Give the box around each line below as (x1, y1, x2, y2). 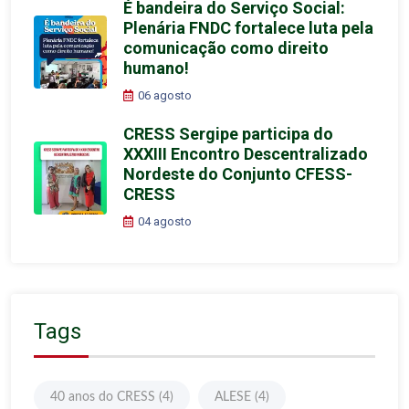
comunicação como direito (123, 37, 329, 58)
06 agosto (138, 88, 193, 102)
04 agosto (138, 214, 193, 228)
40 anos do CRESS (50, 390, 155, 404)
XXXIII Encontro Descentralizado (123, 143, 368, 163)
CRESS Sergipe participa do (123, 123, 333, 143)
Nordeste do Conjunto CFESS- (123, 163, 352, 184)
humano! (123, 58, 189, 78)
